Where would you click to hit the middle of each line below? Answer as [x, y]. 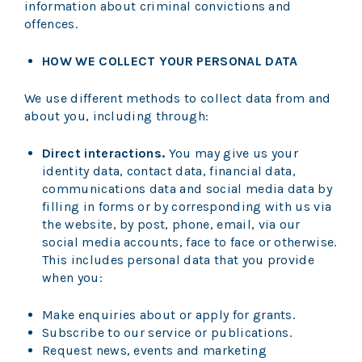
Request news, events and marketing [154, 351]
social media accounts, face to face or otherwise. [189, 242]
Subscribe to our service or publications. [167, 333]
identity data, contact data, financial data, [169, 171]
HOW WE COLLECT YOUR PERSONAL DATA [172, 61]
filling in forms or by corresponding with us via [187, 207]
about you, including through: [117, 116]
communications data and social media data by [187, 189]
